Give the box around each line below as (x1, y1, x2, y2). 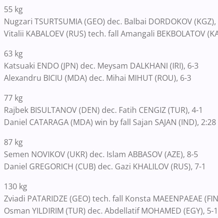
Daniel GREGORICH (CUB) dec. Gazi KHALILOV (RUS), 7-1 (4, 161, 206, 172)
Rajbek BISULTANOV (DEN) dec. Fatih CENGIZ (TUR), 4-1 (4, 105, 203, 116)
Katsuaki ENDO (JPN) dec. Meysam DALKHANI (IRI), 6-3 (4, 60, 199, 72)
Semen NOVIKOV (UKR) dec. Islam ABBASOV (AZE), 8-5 (4, 149, 198, 160)
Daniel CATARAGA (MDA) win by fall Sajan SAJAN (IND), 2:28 (4, 117, 216, 128)
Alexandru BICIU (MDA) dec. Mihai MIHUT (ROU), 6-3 (4, 73, 191, 84)
